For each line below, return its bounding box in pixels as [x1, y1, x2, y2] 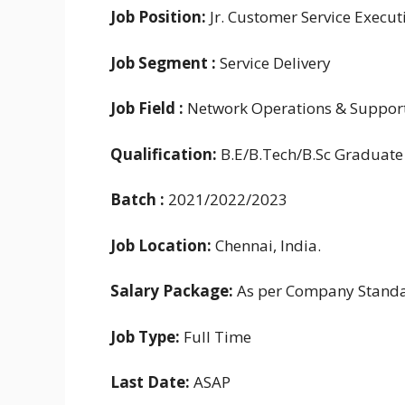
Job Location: [110, 234, 215, 256]
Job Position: [110, 6, 206, 28]
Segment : [138, 52, 216, 73]
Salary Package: [110, 280, 233, 302]
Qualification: [110, 143, 217, 165]
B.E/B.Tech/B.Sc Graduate [217, 143, 403, 165]
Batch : [110, 189, 165, 211]
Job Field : [110, 98, 184, 119]
